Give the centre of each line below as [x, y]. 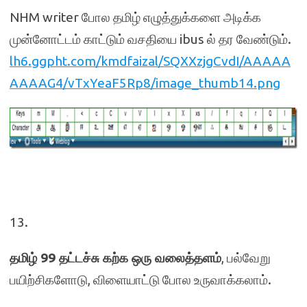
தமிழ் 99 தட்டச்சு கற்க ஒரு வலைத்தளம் [115, 257]
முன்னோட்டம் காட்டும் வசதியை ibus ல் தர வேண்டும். [150, 39]
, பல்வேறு [246, 257]
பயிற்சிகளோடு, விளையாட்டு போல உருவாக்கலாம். [140, 279]
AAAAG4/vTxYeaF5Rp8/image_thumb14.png [145, 83]
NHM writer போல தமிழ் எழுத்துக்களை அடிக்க [135, 17]
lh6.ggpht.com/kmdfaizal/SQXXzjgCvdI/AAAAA [150, 61]
